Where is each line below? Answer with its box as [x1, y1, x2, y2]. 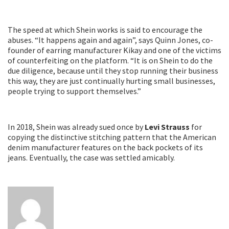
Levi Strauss [145, 122, 190, 132]
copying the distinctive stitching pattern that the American [8, 132, 216, 143]
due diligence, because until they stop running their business [8, 65, 218, 76]
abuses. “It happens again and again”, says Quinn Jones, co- [8, 35, 213, 45]
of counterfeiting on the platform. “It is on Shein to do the [8, 55, 213, 66]
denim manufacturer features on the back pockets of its [8, 142, 203, 153]
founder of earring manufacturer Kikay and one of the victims [8, 45, 221, 56]
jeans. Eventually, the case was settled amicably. [8, 152, 175, 163]
